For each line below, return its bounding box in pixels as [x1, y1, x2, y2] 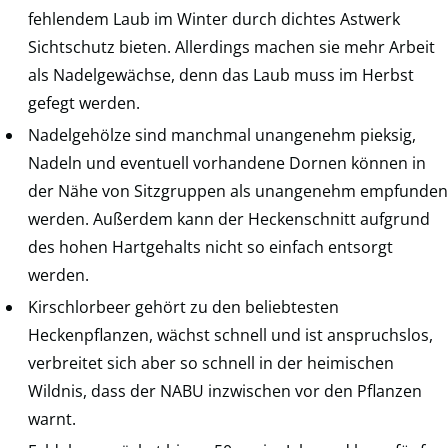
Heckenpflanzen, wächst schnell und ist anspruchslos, [28, 323, 433, 346]
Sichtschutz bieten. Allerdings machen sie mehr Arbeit [28, 35, 435, 58]
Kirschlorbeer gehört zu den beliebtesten [28, 295, 339, 318]
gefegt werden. [28, 91, 140, 114]
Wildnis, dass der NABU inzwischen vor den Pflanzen [28, 379, 422, 402]
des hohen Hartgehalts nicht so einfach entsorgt [28, 235, 393, 258]
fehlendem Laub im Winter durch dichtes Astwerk [28, 7, 400, 30]
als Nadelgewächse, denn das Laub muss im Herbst [28, 63, 414, 86]
